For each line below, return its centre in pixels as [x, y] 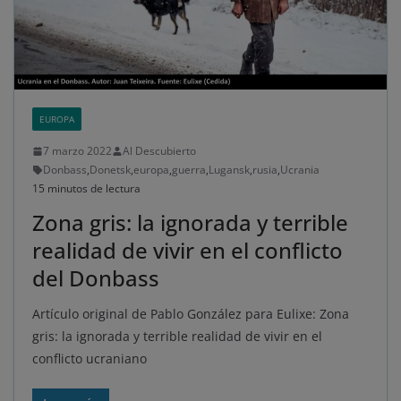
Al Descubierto [159, 151]
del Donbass [96, 278]
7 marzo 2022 [77, 151]
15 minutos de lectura [86, 189]
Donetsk [110, 170]
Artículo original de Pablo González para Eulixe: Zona [191, 314]
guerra [189, 170]
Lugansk [229, 170]
